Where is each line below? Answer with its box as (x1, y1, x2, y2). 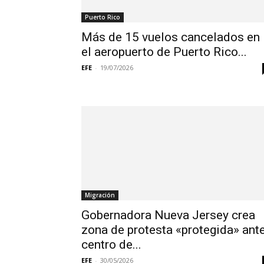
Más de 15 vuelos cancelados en (81, 30, 260, 45)
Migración (85, 191, 115, 200)
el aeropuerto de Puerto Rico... (81, 45, 247, 60)
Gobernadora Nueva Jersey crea (81, 208, 255, 223)
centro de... (81, 237, 141, 252)
